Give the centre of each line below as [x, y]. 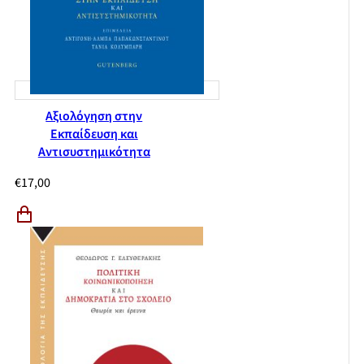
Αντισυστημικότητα [94, 152]
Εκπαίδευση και [94, 134]
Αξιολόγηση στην [94, 117]
